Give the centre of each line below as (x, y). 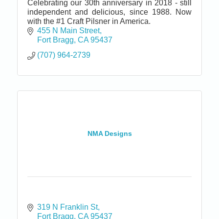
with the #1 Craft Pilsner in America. (89, 21)
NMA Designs (109, 134)
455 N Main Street (68, 30)
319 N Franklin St (67, 207)
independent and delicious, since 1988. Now (109, 12)
